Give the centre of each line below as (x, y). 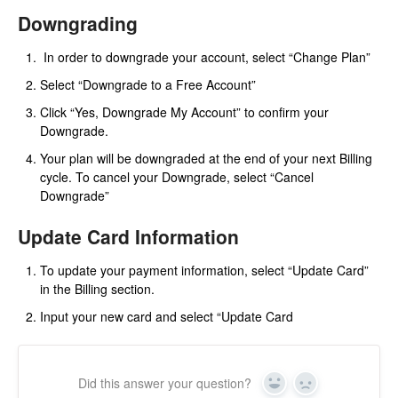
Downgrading (78, 24)
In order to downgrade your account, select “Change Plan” (207, 56)
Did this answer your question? (165, 382)
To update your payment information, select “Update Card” (204, 270)
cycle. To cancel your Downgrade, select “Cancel (177, 176)
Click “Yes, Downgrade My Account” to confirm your (184, 111)
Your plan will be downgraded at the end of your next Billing (206, 158)
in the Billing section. (97, 288)
